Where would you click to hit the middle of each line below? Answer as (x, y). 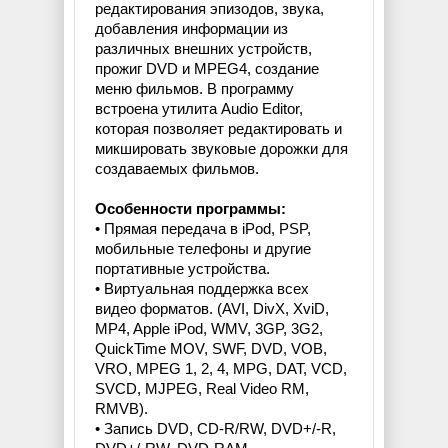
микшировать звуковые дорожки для (221, 149)
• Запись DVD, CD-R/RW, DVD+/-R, (215, 429)
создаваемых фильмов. (177, 169)
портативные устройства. (182, 269)
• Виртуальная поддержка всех (202, 289)
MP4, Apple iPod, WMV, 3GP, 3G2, (209, 329)
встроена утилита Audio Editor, (199, 109)
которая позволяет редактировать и (218, 129)
